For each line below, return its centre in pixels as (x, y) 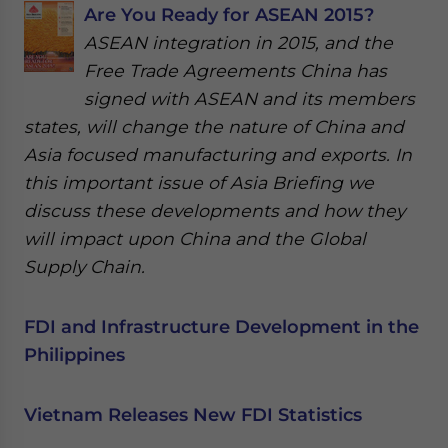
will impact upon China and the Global (195, 238)
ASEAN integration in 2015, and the (238, 42)
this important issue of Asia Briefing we (199, 182)
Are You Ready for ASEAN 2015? (229, 14)
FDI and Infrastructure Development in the (221, 326)
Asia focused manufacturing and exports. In (218, 154)
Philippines (74, 354)
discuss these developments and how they (214, 210)
